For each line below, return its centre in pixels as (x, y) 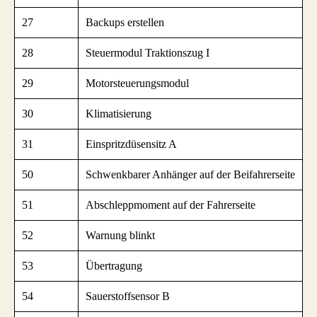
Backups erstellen (125, 22)
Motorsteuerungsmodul (137, 83)
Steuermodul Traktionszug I (148, 52)
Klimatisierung (119, 113)
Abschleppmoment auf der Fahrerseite (171, 204)
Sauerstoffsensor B (128, 296)
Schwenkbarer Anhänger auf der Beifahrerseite (190, 174)
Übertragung (114, 265)
